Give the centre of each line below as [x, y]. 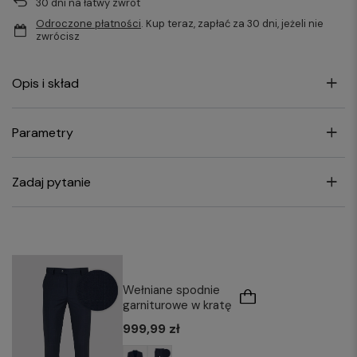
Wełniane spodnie [171, 290]
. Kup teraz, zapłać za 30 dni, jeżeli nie [232, 24]
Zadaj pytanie [51, 182]
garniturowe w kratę [177, 306]
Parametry [43, 133]
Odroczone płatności [88, 24]
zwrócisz [58, 37]
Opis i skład [45, 84]
